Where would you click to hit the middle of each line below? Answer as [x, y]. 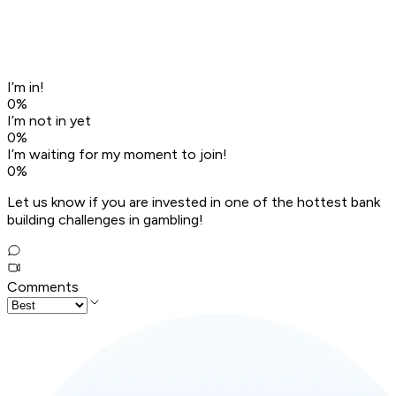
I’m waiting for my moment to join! [117, 155]
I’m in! [26, 88]
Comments [43, 287]
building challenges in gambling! [105, 220]
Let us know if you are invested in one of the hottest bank [194, 202]
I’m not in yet [49, 121]
